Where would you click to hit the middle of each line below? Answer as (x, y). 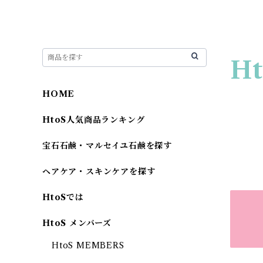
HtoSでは (63, 197)
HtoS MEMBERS (88, 245)
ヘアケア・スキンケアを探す (99, 171)
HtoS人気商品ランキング (94, 120)
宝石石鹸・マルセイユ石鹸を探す (107, 146)
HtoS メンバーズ (77, 223)
